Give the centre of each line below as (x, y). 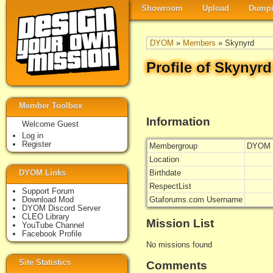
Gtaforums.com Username (196, 200)
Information (178, 122)
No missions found (179, 244)
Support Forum (48, 191)
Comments (177, 265)
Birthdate (165, 173)
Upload (216, 8)
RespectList (170, 186)
